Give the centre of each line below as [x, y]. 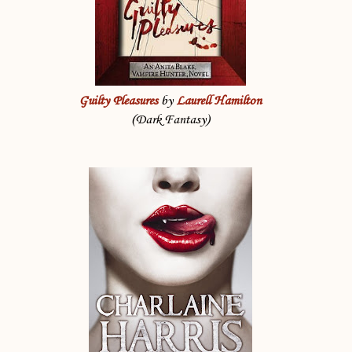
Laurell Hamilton [219, 101]
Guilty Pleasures [118, 101]
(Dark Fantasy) [170, 120]
